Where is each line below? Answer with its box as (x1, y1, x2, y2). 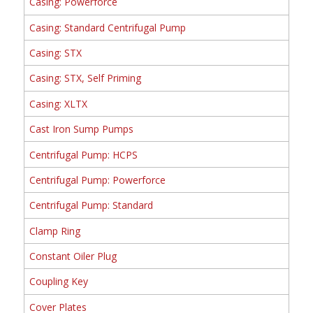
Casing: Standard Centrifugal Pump (29, 20, 186, 34)
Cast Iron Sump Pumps (29, 122, 133, 136)
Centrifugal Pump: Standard (29, 198, 153, 212)
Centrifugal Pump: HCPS (29, 147, 138, 161)
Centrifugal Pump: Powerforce (29, 173, 166, 187)
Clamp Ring (29, 224, 80, 238)
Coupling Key (29, 275, 88, 289)
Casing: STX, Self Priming (29, 71, 141, 85)
